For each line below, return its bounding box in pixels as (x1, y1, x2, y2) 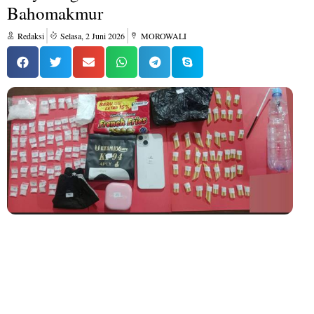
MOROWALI (141, 30, 186, 41)
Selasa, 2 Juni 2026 (60, 30, 125, 41)
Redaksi (18, 30, 44, 41)
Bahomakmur (7, 1, 103, 25)
